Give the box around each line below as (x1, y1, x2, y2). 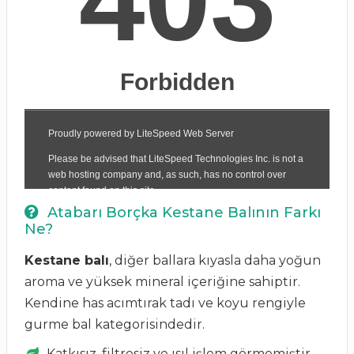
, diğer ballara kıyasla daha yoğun (109, 253, 321, 268)
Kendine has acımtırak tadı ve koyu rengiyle (24, 296, 306, 311)
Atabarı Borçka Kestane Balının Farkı (43, 204, 321, 221)
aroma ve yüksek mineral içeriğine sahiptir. (24, 274, 300, 289)
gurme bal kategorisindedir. (24, 317, 205, 332)
